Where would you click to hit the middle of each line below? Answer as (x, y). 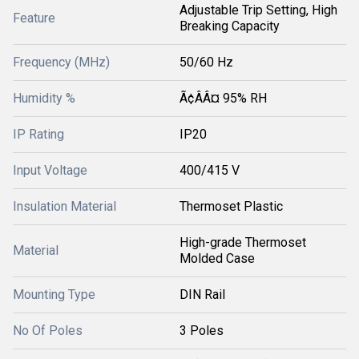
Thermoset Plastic (231, 206)
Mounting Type (54, 294)
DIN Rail (202, 294)
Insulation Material (65, 206)
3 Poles (202, 331)
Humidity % (44, 98)
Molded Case (217, 258)
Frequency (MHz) (61, 62)
